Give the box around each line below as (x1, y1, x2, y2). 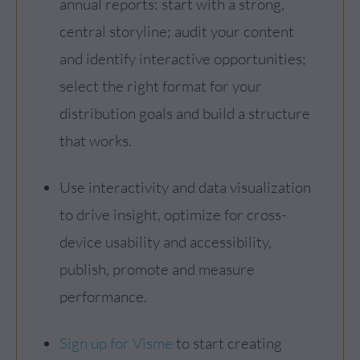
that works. (59, 131, 132, 150)
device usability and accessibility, (59, 232, 272, 252)
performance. (59, 287, 147, 306)
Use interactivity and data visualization (59, 178, 311, 197)
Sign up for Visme (59, 333, 173, 353)
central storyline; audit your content (59, 22, 294, 41)
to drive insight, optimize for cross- (59, 205, 286, 224)
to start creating (173, 333, 282, 353)
